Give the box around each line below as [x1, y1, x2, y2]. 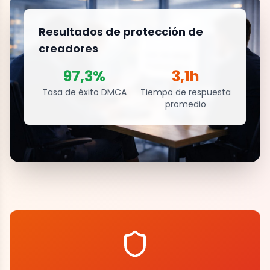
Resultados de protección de [39, 24, 203, 40]
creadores [39, 41, 98, 57]
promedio [165, 98, 206, 111]
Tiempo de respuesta [140, 86, 231, 99]
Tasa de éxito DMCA [42, 86, 127, 99]
